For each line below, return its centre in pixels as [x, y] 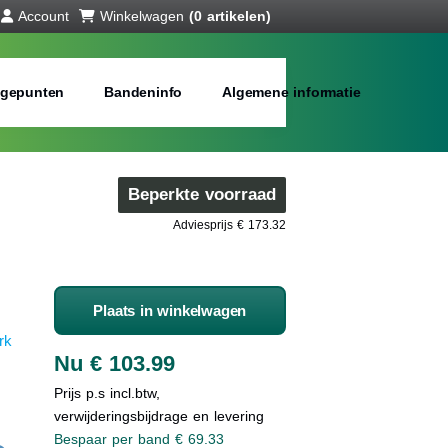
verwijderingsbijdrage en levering [158, 416]
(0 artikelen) [229, 16]
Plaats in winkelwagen [170, 310]
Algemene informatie [291, 92]
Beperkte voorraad [202, 194]
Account [43, 16]
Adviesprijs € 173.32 [229, 225]
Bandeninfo [143, 92]
